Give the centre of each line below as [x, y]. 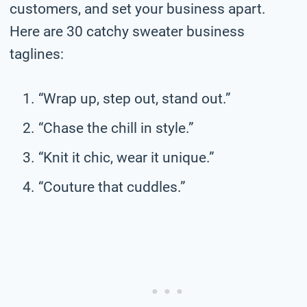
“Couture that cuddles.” [112, 187]
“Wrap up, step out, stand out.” [135, 98]
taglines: [37, 54]
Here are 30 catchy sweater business [127, 31]
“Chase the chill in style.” [116, 128]
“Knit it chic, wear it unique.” [126, 157]
